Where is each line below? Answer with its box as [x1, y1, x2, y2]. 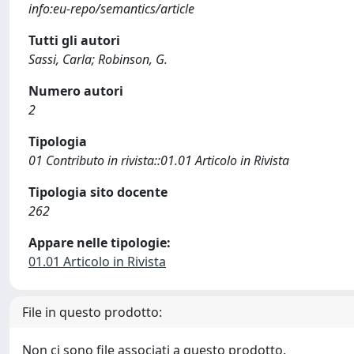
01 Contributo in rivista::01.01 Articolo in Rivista [28, 152, 289, 169]
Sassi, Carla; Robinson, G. [28, 51, 168, 68]
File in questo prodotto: [22, 303, 162, 321]
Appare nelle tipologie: [28, 234, 171, 251]
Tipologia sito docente [28, 183, 168, 201]
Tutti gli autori [28, 32, 120, 49]
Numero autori [28, 82, 123, 100]
